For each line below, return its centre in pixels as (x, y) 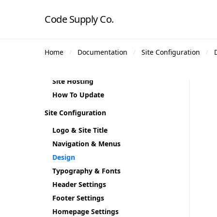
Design (64, 157)
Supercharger (75, 13)
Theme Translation (83, 68)
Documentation (102, 52)
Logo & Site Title (80, 130)
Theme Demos (76, 40)
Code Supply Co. (79, 19)
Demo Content (77, 27)
